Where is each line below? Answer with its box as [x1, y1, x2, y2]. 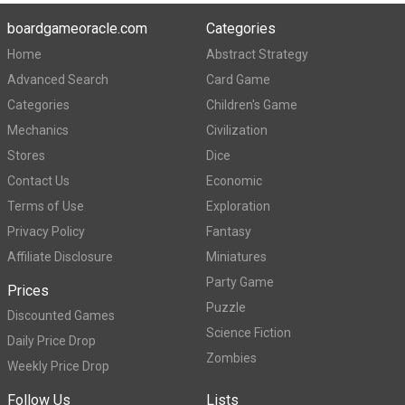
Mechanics [7, 122, 69, 137]
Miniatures [206, 249, 267, 264]
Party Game [206, 274, 274, 289]
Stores [7, 147, 45, 163]
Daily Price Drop [7, 334, 96, 349]
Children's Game [206, 97, 297, 112]
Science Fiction [206, 325, 291, 340]
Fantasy [206, 223, 251, 239]
